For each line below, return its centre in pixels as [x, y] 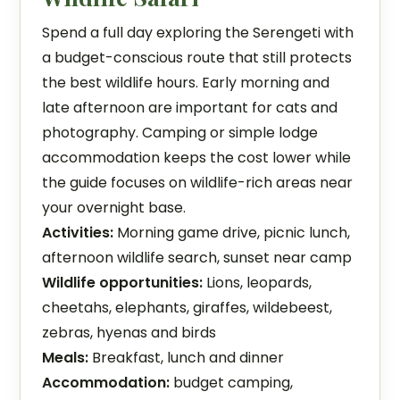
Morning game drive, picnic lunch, [232, 233]
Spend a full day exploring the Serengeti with [198, 33]
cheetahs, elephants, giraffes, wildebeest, [187, 308]
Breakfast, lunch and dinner [187, 358]
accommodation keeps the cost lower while [197, 158]
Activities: [78, 233]
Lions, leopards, [258, 283]
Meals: [66, 358]
